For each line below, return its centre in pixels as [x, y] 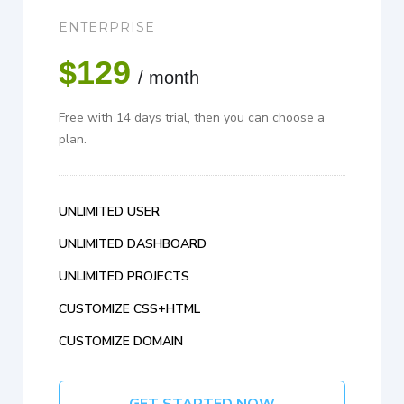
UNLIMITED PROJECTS [124, 277]
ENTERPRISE [107, 28]
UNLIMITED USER [109, 212]
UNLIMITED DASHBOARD [133, 244]
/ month [169, 78]
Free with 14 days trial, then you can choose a [192, 118]
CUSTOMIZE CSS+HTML [129, 309]
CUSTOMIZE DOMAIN [121, 342]
